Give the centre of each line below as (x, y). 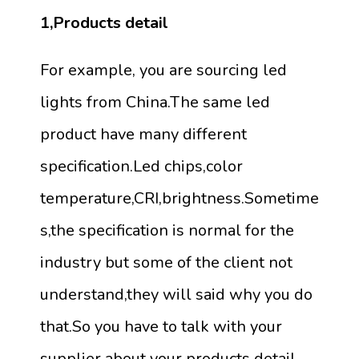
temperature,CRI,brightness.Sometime (179, 199)
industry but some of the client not (166, 263)
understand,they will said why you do (176, 295)
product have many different (143, 135)
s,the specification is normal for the (167, 231)
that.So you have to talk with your (161, 327)
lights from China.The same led (155, 103)
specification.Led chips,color (141, 167)
